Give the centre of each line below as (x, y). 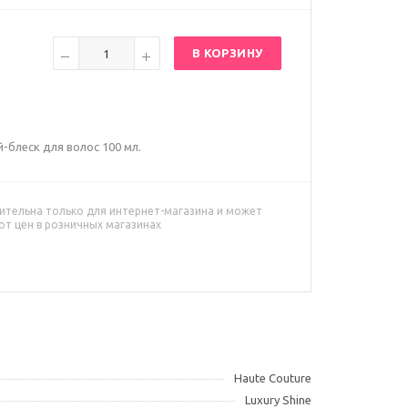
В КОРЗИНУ (227, 53)
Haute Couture (273, 378)
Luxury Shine (278, 400)
